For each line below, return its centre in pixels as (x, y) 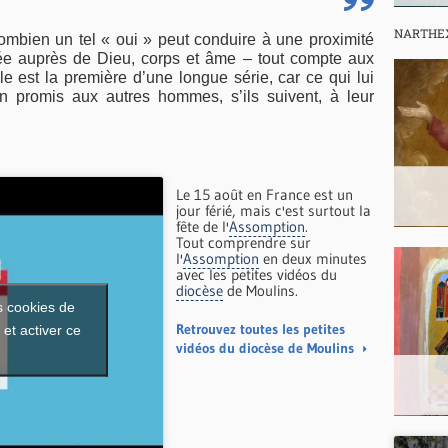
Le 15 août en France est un (265, 195)
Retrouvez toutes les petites (261, 330)
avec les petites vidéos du (257, 275)
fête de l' (203, 227)
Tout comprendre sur (244, 243)
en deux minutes (313, 259)
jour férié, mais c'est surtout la (274, 211)
